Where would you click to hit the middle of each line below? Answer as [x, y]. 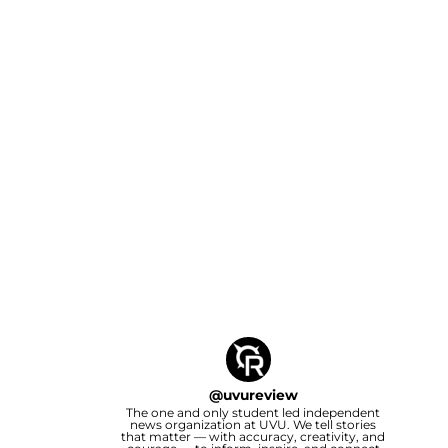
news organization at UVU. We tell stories [253, 424]
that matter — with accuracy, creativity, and [253, 436]
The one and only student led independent [253, 412]
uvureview [260, 394]
